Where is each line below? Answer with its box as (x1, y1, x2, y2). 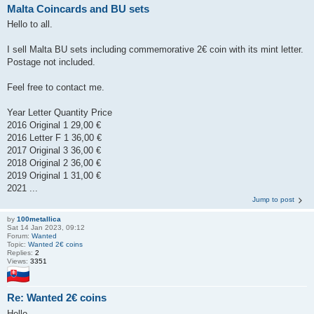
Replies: (7, 249, 35, 257)
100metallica (17, 215, 61, 224)
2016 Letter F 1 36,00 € (7, 132, 102, 144)
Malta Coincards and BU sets (7, 2, 149, 15)
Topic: (7, 240, 28, 249)
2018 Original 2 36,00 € (7, 158, 101, 169)
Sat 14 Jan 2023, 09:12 (7, 224, 85, 232)
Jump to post (252, 196, 294, 204)
